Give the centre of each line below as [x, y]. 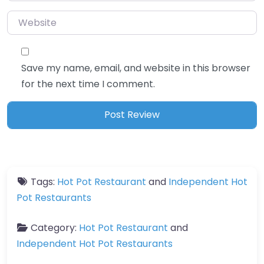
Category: [55, 227]
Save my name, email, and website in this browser [136, 68]
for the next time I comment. [88, 84]
